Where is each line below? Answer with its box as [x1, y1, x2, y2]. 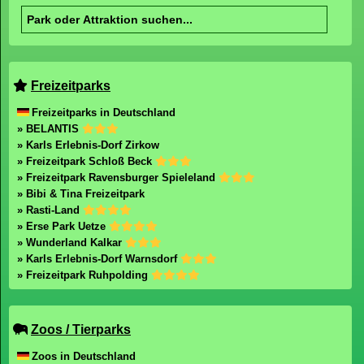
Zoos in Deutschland [32, 350, 136, 362]
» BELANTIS [17, 123, 82, 135]
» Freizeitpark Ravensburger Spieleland [17, 171, 219, 184]
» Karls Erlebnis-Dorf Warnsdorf [17, 253, 180, 265]
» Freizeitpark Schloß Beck [17, 155, 155, 167]
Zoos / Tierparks [31, 323, 131, 336]
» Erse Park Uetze [17, 220, 109, 232]
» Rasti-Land [17, 204, 83, 216]
